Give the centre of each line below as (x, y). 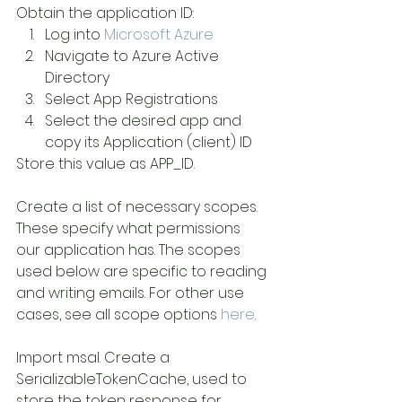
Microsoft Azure (159, 35)
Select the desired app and (145, 121)
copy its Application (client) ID (149, 142)
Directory (77, 78)
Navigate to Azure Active (134, 56)
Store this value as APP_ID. (105, 164)
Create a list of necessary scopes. (139, 207)
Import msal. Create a (95, 358)
